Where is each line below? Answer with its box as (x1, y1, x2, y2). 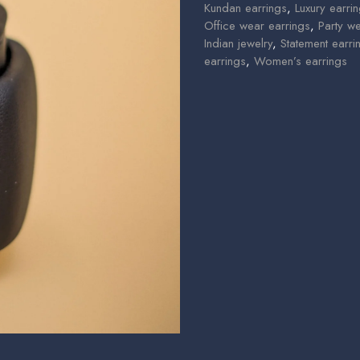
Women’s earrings (254, 52, 347, 71)
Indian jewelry (204, 35, 272, 53)
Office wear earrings (204, 17, 310, 35)
